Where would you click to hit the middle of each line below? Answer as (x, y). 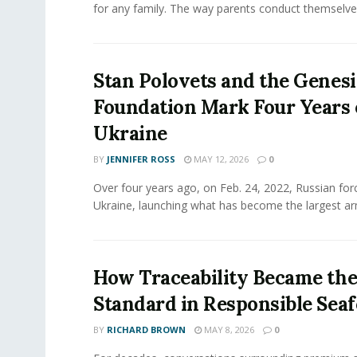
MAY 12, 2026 (220, 159)
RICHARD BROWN (146, 329)
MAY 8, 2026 (228, 329)
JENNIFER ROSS (141, 159)
